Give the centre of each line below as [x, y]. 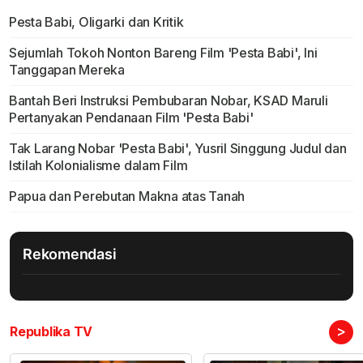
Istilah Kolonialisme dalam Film [98, 165]
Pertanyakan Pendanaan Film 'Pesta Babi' [131, 117]
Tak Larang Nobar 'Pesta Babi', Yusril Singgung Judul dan [177, 148]
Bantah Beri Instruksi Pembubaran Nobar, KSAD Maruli [168, 100]
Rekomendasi [70, 254]
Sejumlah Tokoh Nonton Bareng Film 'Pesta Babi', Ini [163, 52]
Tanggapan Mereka [66, 69]
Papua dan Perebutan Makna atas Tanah [127, 196]
